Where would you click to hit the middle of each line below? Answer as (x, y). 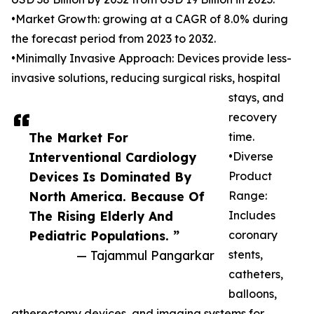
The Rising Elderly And (101, 216)
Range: (248, 196)
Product (250, 176)
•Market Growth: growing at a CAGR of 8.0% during (150, 19)
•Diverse (251, 157)
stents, (246, 255)
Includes (252, 216)
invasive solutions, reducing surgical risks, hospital (146, 78)
